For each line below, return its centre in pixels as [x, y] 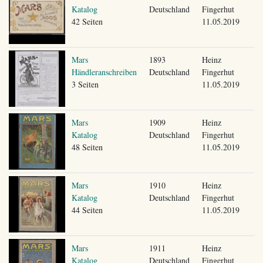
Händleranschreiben [104, 72]
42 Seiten [87, 21]
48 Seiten [87, 147]
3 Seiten [85, 84]
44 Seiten [87, 210]
